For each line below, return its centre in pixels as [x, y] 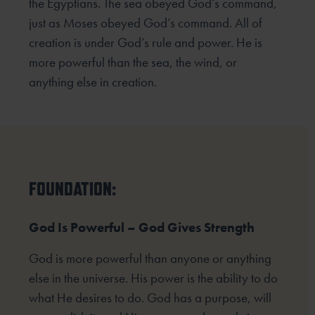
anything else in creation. [93, 82]
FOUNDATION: [73, 189]
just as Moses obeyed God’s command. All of [146, 23]
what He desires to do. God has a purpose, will [150, 298]
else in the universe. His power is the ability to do [154, 278]
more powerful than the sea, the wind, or [133, 63]
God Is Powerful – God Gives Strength [142, 228]
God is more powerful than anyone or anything [150, 259]
